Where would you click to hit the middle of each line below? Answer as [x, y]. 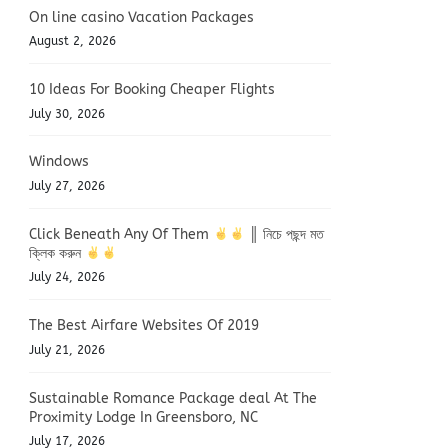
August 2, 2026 [73, 41]
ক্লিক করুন [57, 253]
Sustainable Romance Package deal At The [173, 398]
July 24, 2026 [67, 277]
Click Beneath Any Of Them [121, 234]
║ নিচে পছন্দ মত [284, 234]
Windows [59, 162]
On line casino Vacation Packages [142, 17]
